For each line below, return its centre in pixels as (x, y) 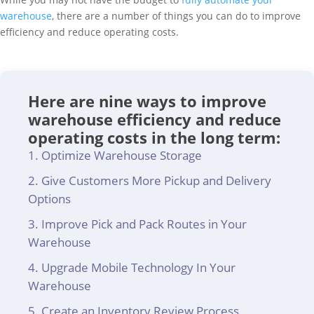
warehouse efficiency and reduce (155, 119)
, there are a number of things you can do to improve (176, 16)
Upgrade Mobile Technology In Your (138, 267)
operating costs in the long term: (154, 137)
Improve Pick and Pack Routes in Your (144, 224)
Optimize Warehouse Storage (122, 155)
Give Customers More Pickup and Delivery (156, 180)
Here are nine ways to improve (147, 101)
